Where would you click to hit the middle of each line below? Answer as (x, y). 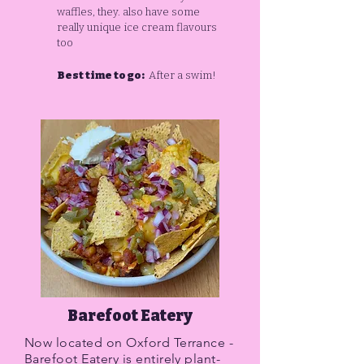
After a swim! (181, 75)
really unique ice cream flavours (137, 27)
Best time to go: (102, 75)
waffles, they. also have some (128, 12)
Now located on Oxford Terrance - (129, 342)
